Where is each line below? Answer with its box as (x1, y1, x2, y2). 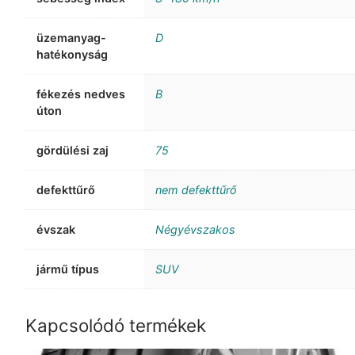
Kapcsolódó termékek (25, 314, 206, 336)
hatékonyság (36, 47, 109, 61)
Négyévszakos (155, 222, 236, 236)
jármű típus (36, 261, 100, 276)
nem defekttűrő (155, 182, 238, 197)
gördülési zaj (36, 143, 109, 157)
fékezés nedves (36, 86, 126, 101)
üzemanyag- (36, 30, 107, 44)
